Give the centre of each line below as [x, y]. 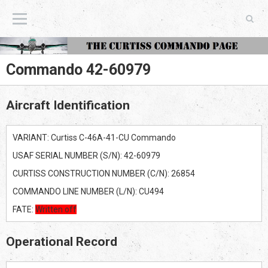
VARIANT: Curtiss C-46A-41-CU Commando [94, 137]
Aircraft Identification [68, 105]
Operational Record [62, 241]
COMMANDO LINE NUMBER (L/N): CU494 [88, 191]
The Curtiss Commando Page [221, 19]
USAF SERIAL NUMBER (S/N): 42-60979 [86, 155]
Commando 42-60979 [78, 69]
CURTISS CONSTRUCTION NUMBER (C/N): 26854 [104, 173]
